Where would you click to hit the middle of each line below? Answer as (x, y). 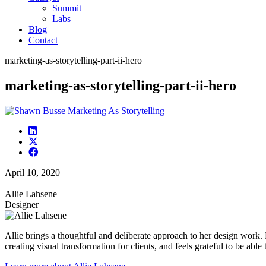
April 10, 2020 (32, 172)
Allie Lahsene (31, 194)
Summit (67, 8)
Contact (43, 40)
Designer (22, 204)
